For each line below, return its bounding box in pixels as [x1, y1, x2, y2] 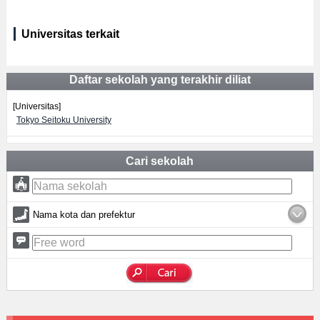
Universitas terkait [21, 28, 119, 40]
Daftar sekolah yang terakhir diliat [69, 74, 251, 86]
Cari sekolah [126, 155, 194, 167]
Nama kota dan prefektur [32, 209, 135, 220]
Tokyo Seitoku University [16, 115, 111, 125]
